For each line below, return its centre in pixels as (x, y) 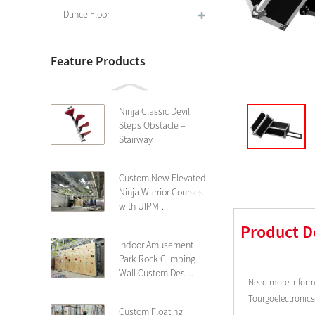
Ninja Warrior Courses (161, 192)
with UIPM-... (143, 206)
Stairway (136, 139)
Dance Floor (86, 14)
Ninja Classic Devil (154, 111)
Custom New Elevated (162, 178)
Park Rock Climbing (157, 259)
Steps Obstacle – (152, 125)
